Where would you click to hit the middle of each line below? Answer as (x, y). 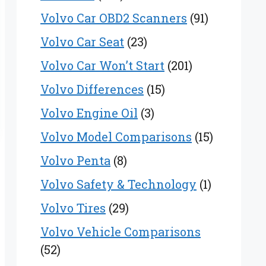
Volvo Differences (92, 89)
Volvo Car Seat (82, 42)
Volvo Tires (73, 208)
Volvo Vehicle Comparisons (121, 232)
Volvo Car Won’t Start (102, 66)
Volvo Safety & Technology (118, 184)
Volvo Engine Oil (89, 113)
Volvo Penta (75, 161)
